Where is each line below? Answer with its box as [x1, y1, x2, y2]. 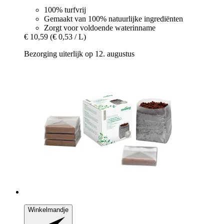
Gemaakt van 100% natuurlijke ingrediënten [44, 14, 183, 23]
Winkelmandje [28, 205, 68, 213]
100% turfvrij [44, 5, 86, 14]
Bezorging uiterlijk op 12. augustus [24, 49, 134, 58]
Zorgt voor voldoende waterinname [44, 23, 155, 32]
